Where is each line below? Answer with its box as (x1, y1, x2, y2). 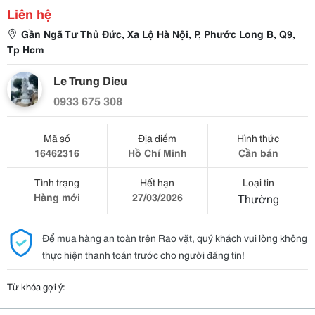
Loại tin (242, 175, 274, 189)
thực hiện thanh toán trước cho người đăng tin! (42, 247, 245, 262)
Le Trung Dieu (53, 72, 127, 88)
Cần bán (238, 146, 278, 160)
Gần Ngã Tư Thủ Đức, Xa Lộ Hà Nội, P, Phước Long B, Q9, (21, 27, 295, 41)
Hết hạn (140, 175, 175, 189)
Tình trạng (34, 175, 79, 189)
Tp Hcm (7, 42, 44, 56)
